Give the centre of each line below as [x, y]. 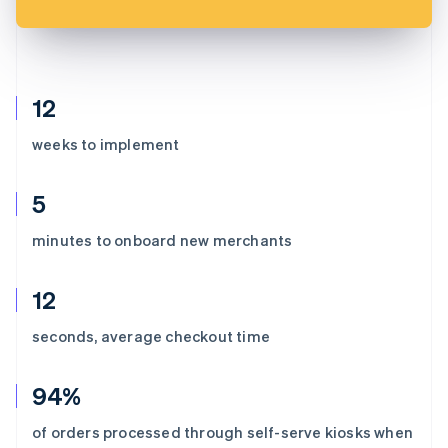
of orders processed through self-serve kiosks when [223, 431]
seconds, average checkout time [151, 335]
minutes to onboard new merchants [162, 239]
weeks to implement [106, 143]
